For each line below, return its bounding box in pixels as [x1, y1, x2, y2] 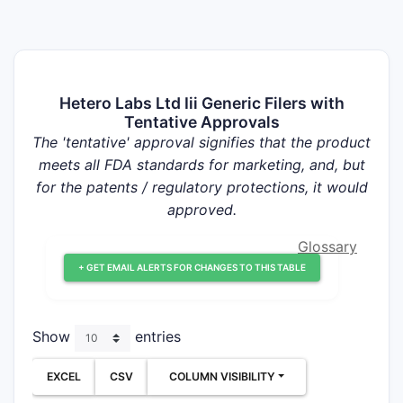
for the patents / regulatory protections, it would [35, 178, 368, 196]
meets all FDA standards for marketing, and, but [38, 156, 365, 174]
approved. [166, 201, 237, 219]
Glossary [298, 237, 357, 255]
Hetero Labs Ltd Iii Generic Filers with [58, 94, 345, 112]
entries [130, 327, 181, 346]
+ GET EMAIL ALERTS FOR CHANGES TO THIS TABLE [78, 262, 306, 273]
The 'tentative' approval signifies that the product [32, 133, 371, 151]
